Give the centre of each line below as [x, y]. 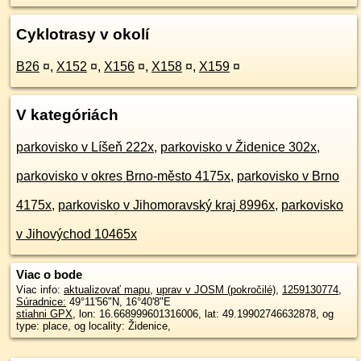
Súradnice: [41, 302]
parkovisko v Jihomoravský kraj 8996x [166, 205]
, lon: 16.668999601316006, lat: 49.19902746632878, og [203, 314]
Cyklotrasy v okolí [83, 34]
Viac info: [40, 290]
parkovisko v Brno [288, 176]
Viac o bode [49, 274]
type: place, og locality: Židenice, [93, 326]
